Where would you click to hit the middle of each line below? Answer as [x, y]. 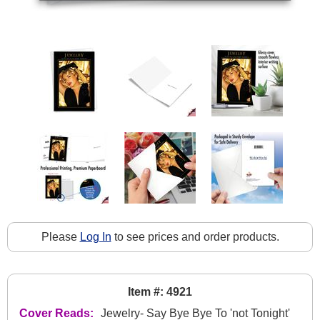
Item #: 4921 [160, 291]
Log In [95, 236]
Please [60, 236]
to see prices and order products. [195, 236]
